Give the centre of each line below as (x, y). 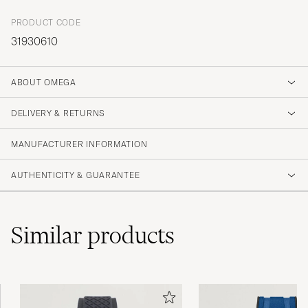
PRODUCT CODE (46, 23)
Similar (49, 235)
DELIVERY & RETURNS (58, 113)
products (131, 235)
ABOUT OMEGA (44, 82)
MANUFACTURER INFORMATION (79, 144)
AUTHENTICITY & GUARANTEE (76, 175)
